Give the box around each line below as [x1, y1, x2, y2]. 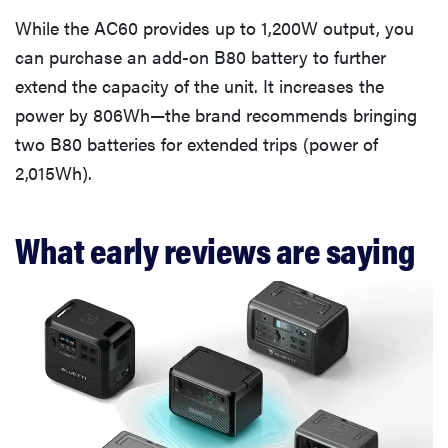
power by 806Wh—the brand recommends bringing [15, 101, 417, 127]
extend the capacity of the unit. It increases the [15, 72, 384, 98]
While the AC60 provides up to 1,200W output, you [15, 14, 414, 40]
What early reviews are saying [15, 222, 415, 275]
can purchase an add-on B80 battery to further [15, 43, 386, 69]
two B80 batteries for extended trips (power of [15, 130, 378, 156]
